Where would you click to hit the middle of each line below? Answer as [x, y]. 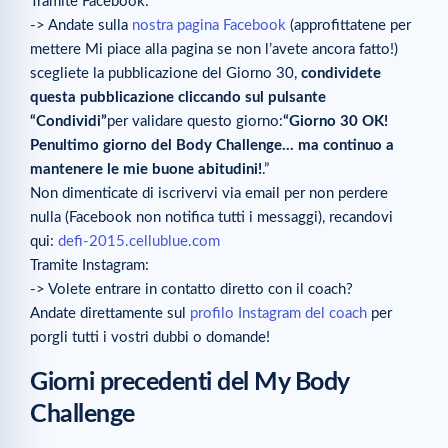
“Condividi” [68, 121]
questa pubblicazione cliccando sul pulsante [178, 97]
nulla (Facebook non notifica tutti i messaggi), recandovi [211, 217]
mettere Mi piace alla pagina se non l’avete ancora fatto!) [214, 49]
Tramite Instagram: [89, 265]
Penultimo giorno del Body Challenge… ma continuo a [212, 145]
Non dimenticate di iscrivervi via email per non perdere [209, 193]
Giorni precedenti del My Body [189, 383]
